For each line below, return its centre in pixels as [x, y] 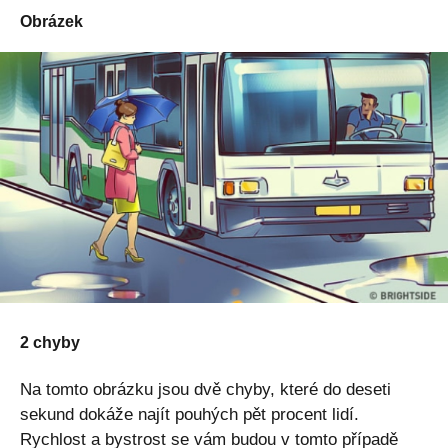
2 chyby [50, 343]
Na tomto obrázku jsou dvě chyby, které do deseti [205, 390]
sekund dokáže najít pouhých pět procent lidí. [189, 415]
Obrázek [51, 21]
